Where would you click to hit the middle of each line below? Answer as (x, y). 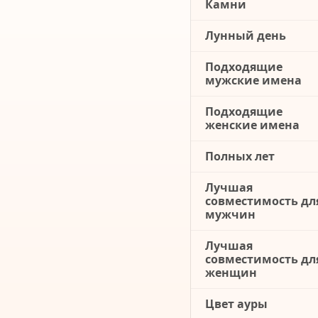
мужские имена (253, 81)
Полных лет (240, 157)
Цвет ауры (236, 304)
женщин (231, 273)
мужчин (230, 215)
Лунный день (246, 36)
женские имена (252, 125)
